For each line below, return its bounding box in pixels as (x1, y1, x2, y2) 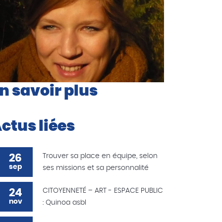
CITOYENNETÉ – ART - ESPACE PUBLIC (43, 187, 163, 195)
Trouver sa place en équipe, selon (43, 153, 158, 160)
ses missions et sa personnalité (43, 165, 149, 172)
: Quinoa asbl (43, 199, 86, 207)
